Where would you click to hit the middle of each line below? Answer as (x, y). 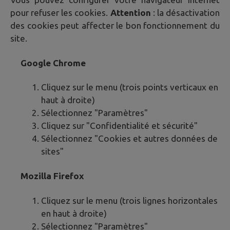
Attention (129, 12)
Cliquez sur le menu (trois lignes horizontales (129, 200)
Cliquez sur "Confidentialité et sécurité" (119, 126)
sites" (52, 151)
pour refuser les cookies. (59, 12)
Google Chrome (53, 63)
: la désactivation (185, 12)
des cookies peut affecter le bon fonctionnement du (115, 25)
